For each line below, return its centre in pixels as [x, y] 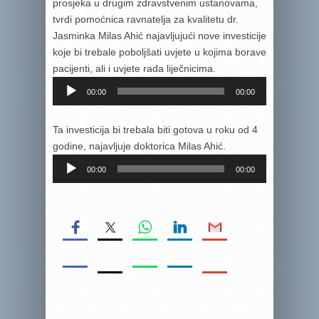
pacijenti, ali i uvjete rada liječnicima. [134, 68]
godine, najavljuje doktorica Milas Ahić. [139, 146]
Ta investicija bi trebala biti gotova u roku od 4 [155, 130]
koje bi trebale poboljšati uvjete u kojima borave [159, 52]
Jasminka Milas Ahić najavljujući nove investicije [159, 36]
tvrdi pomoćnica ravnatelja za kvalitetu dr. [146, 19]
